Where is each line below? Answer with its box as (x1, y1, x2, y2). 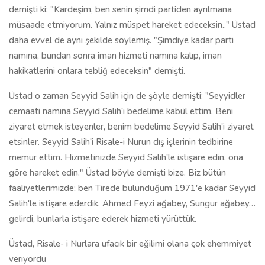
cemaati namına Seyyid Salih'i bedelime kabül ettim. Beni (9, 105, 233, 117)
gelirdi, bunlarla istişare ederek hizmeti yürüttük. (9, 213, 196, 225)
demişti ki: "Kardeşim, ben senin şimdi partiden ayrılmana (9, 4, 232, 15)
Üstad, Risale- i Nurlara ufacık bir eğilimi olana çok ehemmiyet (9, 238, 251, 250)
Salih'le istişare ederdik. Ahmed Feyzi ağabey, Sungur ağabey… (9, 198, 256, 209)
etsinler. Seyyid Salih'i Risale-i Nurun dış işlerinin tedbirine (9, 136, 233, 148)
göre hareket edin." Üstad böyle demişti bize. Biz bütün (9, 167, 226, 179)
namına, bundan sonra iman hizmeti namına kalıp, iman (9, 50, 222, 62)
